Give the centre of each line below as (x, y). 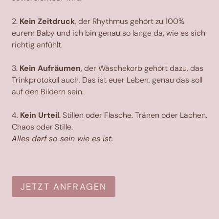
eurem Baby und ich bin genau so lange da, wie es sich (109, 33)
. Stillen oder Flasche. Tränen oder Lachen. (133, 115)
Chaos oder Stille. (42, 127)
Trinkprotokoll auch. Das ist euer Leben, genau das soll (107, 80)
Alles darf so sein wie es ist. (62, 139)
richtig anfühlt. (37, 45)
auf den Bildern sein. (48, 92)
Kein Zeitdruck (47, 22)
